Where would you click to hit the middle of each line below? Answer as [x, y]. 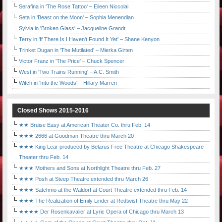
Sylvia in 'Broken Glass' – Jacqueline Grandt [72, 28]
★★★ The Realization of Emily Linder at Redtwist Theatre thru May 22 [103, 201]
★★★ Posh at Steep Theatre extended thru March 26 [83, 179]
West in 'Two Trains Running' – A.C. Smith [69, 72]
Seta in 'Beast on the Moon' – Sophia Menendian [76, 18]
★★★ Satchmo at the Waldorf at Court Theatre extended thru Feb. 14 [103, 190]
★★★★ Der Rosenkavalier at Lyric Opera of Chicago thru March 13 [101, 212]
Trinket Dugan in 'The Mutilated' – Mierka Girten [76, 50]
